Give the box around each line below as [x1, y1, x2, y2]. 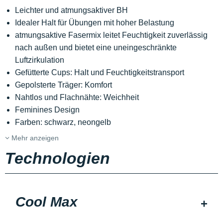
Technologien [5, 149, 110, 167]
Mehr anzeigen [9, 134, 59, 142]
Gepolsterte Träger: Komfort [15, 81, 112, 89]
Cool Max [15, 194, 78, 210]
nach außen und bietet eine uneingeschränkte [15, 43, 177, 52]
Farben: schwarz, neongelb [15, 118, 111, 126]
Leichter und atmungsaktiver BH [15, 6, 128, 14]
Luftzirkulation [15, 56, 70, 64]
